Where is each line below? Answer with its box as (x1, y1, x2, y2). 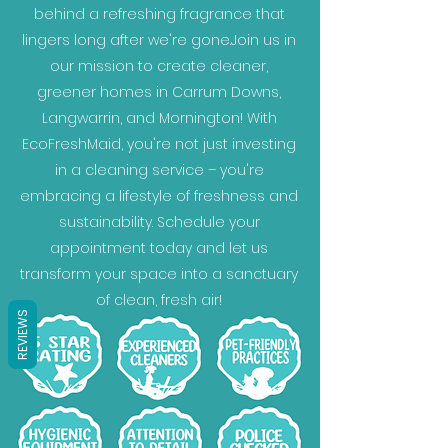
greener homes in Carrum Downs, (37, 82, 281, 102)
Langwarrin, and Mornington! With (41, 108, 277, 128)
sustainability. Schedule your (58, 212, 260, 232)
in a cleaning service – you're (54, 160, 264, 180)
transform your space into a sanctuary (20, 264, 298, 284)
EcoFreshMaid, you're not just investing (22, 134, 296, 154)
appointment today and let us (50, 238, 268, 258)
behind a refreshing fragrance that (33, 4, 285, 24)
